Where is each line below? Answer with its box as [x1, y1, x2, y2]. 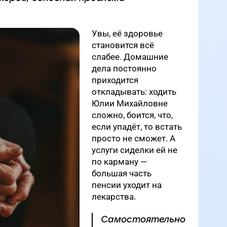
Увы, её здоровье [92, 28, 163, 39]
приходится [92, 74, 138, 85]
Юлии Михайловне [92, 98, 168, 108]
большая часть [92, 168, 152, 178]
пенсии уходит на [92, 179, 162, 190]
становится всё [92, 40, 154, 50]
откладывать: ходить [92, 86, 176, 97]
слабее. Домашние [92, 51, 168, 62]
